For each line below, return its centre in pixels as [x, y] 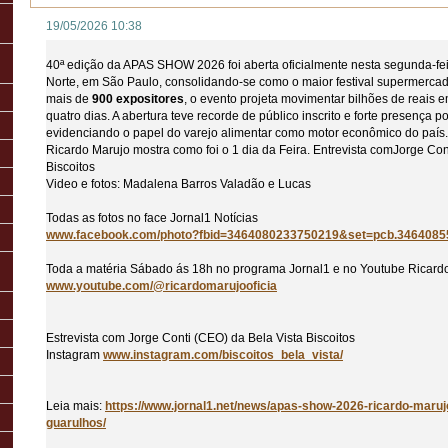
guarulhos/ [76, 422]
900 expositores [138, 99]
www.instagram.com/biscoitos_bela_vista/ [223, 354]
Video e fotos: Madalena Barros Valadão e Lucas [178, 184]
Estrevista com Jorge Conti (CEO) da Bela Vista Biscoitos [200, 337]
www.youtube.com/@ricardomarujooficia [161, 286]
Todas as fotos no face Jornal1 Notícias [152, 218]
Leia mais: [75, 405]
